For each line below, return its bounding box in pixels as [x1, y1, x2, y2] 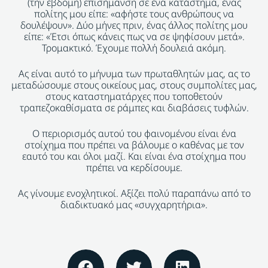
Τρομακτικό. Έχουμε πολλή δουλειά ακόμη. [42, 41, 226, 55]
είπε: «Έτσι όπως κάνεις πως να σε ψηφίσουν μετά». [23, 30, 245, 44]
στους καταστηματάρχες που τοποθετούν [45, 90, 223, 103]
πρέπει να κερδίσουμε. [86, 161, 182, 175]
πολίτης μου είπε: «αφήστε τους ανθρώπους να [34, 7, 234, 21]
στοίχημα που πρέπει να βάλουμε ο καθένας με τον [24, 138, 244, 152]
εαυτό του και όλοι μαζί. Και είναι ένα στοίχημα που [22, 150, 246, 163]
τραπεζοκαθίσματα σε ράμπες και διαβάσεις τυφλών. [19, 101, 249, 115]
